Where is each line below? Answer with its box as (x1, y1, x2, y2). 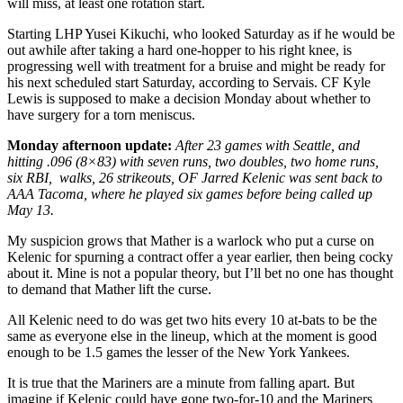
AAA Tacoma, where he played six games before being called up (7, 185, 372, 201)
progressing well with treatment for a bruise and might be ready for (7, 58, 385, 74)
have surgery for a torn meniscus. (7, 106, 195, 122)
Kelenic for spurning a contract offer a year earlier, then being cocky (7, 248, 393, 264)
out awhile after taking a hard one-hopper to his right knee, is (7, 41, 352, 58)
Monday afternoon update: (7, 137, 172, 153)
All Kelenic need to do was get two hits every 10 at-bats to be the (7, 311, 377, 327)
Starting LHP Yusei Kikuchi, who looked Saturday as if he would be (7, 25, 395, 41)
